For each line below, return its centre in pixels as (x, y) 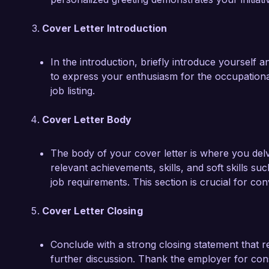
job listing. (73, 91)
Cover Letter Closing (92, 211)
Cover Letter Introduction (104, 28)
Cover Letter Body (87, 119)
